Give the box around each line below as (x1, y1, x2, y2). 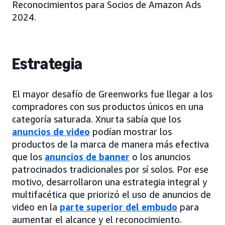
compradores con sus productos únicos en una (12, 101, 203, 113)
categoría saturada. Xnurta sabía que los (12, 114, 181, 125)
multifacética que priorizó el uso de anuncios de (12, 189, 211, 200)
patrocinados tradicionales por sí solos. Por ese (12, 164, 208, 175)
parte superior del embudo (60, 201, 177, 213)
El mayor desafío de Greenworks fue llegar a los (12, 88, 212, 100)
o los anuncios (130, 151, 190, 163)
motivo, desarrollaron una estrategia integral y (12, 176, 207, 188)
